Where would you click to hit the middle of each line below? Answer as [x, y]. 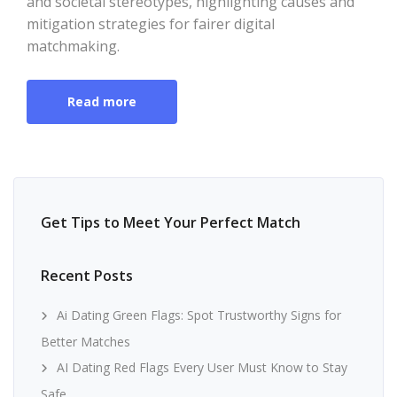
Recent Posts [87, 275]
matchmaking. [73, 46]
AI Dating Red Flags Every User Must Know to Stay [202, 367]
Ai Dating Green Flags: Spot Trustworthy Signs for [199, 315]
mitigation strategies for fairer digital [151, 23]
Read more [102, 101]
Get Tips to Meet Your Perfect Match [171, 222]
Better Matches [86, 341]
